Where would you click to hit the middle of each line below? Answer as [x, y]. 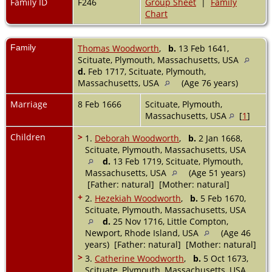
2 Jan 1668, [219, 138]
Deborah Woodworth [137, 138]
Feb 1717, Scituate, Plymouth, [146, 71]
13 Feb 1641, [202, 48]
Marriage [29, 104]
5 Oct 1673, [225, 258]
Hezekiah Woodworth [138, 198]
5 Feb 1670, [222, 198]
